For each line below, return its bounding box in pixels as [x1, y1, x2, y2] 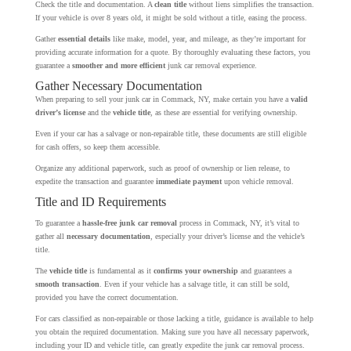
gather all [34, 232, 67, 241]
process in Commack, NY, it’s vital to [176, 219, 299, 228]
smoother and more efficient [71, 61, 165, 71]
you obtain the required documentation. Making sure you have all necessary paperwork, [34, 327, 309, 337]
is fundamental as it [86, 266, 154, 276]
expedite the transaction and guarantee [34, 177, 156, 186]
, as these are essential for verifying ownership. [150, 108, 298, 118]
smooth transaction [34, 280, 100, 289]
